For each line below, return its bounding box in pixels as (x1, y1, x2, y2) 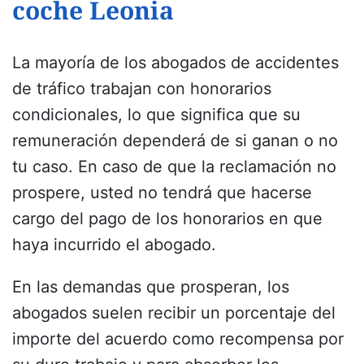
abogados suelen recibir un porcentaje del (12, 303, 336, 323)
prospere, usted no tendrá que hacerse (12, 183, 312, 203)
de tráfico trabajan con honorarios (12, 79, 271, 99)
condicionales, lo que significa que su (12, 105, 301, 125)
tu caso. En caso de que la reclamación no (12, 157, 336, 177)
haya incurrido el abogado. (12, 235, 221, 255)
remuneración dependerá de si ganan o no (12, 131, 338, 151)
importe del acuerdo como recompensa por (12, 329, 344, 349)
